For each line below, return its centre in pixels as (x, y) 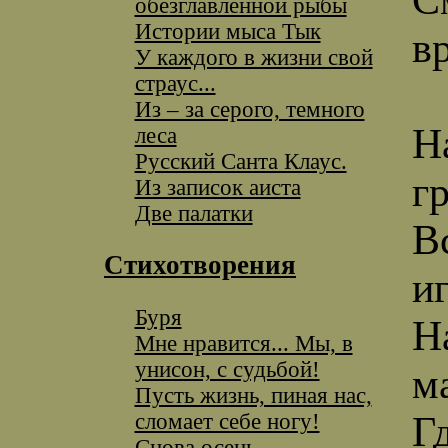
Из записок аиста (217, 187)
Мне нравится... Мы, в (243, 343)
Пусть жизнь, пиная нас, (253, 395)
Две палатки (193, 213)
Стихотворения (200, 265)
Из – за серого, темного (249, 109)
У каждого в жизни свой (253, 57)
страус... (175, 83)
